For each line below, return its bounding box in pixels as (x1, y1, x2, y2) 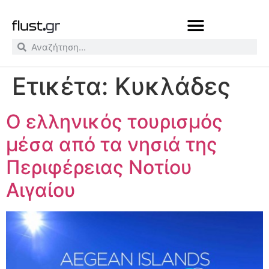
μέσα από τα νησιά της (6, 133, 217, 156)
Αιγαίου (6, 178, 76, 202)
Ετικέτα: (12, 71, 115, 101)
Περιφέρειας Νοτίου (6, 156, 192, 179)
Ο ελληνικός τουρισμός (6, 110, 223, 133)
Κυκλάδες (115, 71, 231, 101)
